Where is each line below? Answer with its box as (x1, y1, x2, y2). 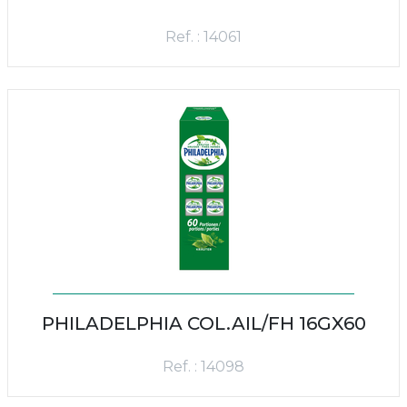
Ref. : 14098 (163, 358, 244, 375)
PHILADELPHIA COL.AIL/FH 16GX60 (41, 313, 366, 334)
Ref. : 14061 (165, 28, 242, 45)
